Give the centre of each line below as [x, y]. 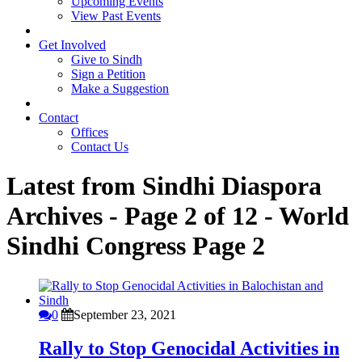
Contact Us [100, 146]
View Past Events [116, 15]
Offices [90, 132]
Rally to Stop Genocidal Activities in [189, 349]
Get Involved [72, 44]
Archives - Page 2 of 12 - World [178, 216]
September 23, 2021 [125, 314]
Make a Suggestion [120, 88]
